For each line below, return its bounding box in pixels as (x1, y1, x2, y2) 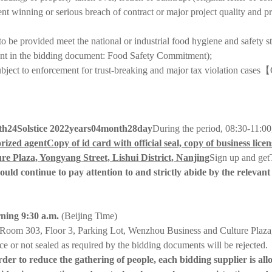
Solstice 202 (17, 123, 64, 134)
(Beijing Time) (61, 210, 117, 221)
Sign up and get (209, 152, 270, 163)
